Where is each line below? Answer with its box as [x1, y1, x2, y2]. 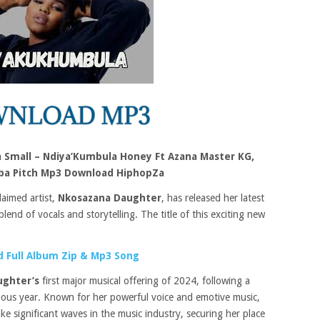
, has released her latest [161, 192, 264, 204]
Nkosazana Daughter [58, 192, 161, 204]
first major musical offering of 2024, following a [39, 275, 250, 286]
